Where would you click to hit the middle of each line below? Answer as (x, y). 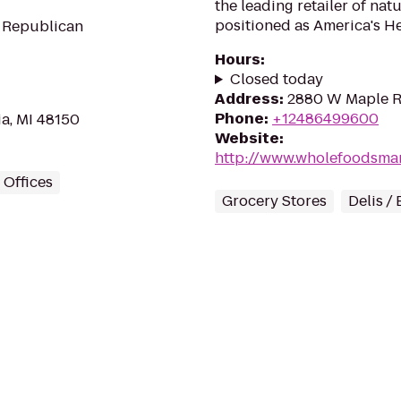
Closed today (276, 79)
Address (247, 99)
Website (247, 138)
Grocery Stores (274, 201)
